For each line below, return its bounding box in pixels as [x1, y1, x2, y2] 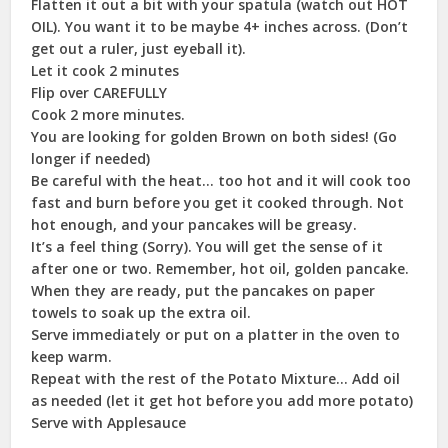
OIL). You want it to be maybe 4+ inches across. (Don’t [31, 16, 409, 36]
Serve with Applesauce [31, 412, 187, 432]
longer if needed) [31, 148, 151, 168]
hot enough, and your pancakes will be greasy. [31, 214, 358, 234]
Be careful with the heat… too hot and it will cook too [31, 170, 412, 190]
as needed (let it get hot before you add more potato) [31, 390, 414, 410]
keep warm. [31, 346, 113, 366]
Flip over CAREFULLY [31, 82, 168, 102]
